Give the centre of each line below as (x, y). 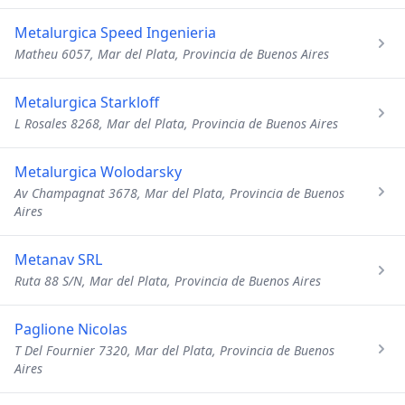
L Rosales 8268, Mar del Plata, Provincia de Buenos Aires (176, 123)
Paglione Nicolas (71, 329)
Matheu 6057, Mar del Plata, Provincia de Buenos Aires (172, 54)
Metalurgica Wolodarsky (98, 172)
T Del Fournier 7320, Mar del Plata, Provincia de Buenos (174, 350)
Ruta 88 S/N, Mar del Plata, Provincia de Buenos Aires (168, 281)
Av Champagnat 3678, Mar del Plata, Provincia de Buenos (179, 193)
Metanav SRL (58, 259)
